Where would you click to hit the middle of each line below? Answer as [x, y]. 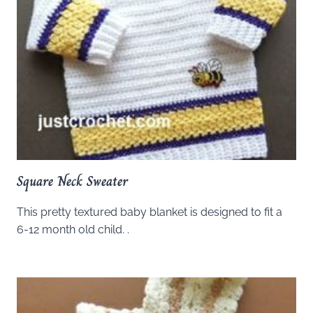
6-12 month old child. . [73, 229]
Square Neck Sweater [72, 181]
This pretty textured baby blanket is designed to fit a [150, 212]
